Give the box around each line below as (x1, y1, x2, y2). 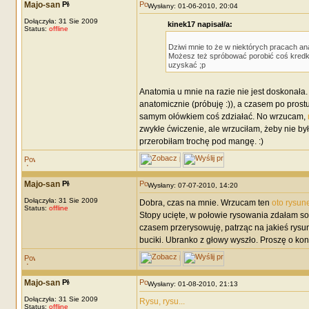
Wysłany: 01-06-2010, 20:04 (147, 2, 244, 10)
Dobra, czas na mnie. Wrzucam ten (139, 198, 272, 208)
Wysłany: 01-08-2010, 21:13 (147, 280, 244, 288)
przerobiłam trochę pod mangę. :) (139, 137, 263, 146)
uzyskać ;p (168, 61, 206, 69)
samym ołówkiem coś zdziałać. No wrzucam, (139, 112, 308, 121)
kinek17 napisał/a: (168, 20, 232, 28)
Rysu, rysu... (139, 297, 185, 306)
